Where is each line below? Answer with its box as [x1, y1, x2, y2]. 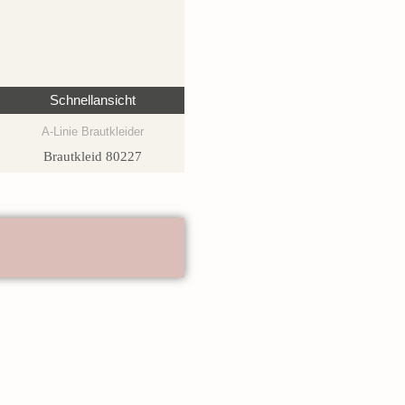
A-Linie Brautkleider [41, 124, 144, 138]
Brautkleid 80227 [42, 149, 142, 165]
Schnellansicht [49, 91, 136, 108]
